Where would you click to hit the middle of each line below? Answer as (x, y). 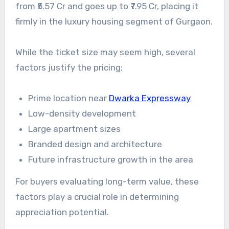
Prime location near (69, 98)
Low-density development (82, 113)
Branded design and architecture (95, 144)
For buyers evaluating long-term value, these (107, 181)
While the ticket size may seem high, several (105, 52)
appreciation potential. (62, 212)
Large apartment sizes (75, 129)
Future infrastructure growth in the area (111, 159)
